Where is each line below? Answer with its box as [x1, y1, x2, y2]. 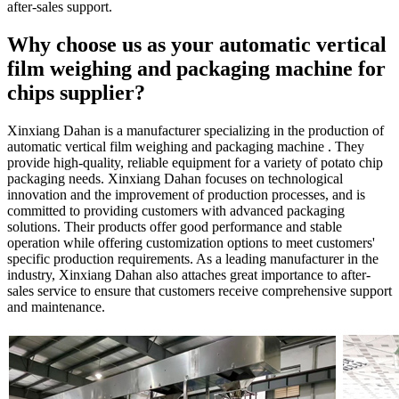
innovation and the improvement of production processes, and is [7, 186, 365, 202]
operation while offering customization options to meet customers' [7, 234, 375, 250]
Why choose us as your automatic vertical [7, 32, 387, 56]
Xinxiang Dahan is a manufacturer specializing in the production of [7, 122, 384, 138]
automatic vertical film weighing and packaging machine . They [7, 138, 364, 154]
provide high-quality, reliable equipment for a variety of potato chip [7, 154, 383, 170]
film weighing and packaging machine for [7, 56, 386, 80]
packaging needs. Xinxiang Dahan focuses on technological [7, 170, 343, 186]
